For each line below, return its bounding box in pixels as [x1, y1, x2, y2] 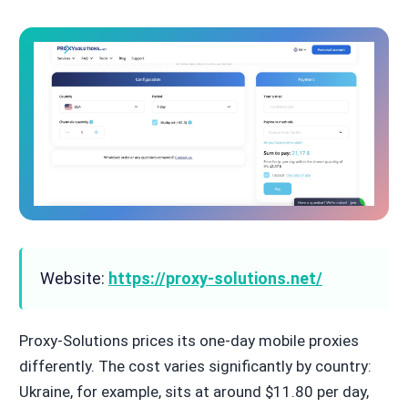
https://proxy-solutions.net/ [107, 268, 322, 288]
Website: [39, 268, 108, 288]
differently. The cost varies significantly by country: [18, 356, 372, 375]
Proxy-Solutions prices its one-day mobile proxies [18, 331, 359, 350]
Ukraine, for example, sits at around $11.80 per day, [18, 382, 369, 401]
